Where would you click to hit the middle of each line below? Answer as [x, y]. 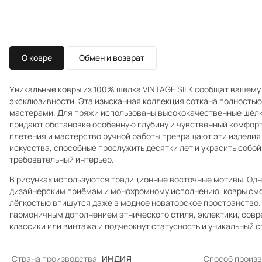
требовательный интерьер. [62, 159]
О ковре [37, 58]
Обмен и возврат [112, 58]
